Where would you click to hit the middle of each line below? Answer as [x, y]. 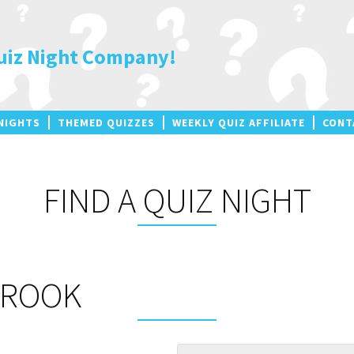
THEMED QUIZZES [106, 122]
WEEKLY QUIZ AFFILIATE [239, 122]
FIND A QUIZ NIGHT [177, 200]
